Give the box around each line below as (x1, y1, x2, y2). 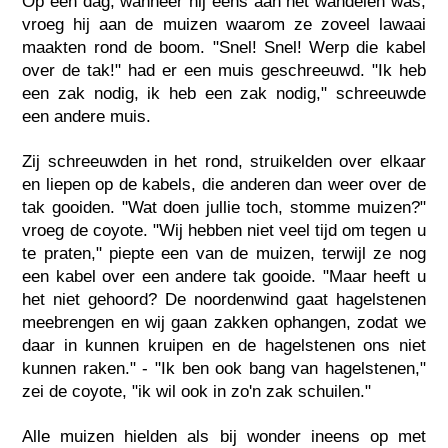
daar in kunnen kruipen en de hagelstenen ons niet (22, 335, 426, 355)
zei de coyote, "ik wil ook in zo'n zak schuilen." (22, 381, 372, 401)
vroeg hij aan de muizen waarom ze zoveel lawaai (22, 14, 426, 34)
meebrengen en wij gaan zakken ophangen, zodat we (22, 312, 426, 332)
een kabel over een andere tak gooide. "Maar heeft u (22, 266, 426, 286)
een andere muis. (22, 106, 152, 126)
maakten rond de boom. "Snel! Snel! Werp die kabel (22, 37, 426, 57)
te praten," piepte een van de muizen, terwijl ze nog (22, 243, 426, 263)
